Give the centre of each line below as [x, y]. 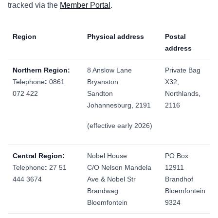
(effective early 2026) [120, 125]
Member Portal [85, 5]
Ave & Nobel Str [111, 179]
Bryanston [103, 82]
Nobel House [107, 156]
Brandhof [179, 179]
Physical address [116, 36]
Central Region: [39, 156]
